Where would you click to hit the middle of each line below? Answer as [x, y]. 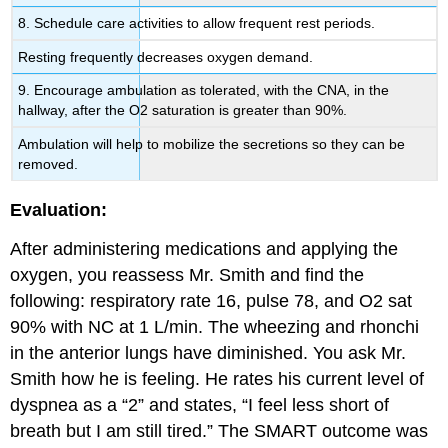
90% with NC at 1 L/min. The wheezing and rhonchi [215, 326]
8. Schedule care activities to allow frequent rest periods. [197, 23]
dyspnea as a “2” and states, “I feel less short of [200, 404]
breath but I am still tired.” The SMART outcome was [219, 430]
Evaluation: [59, 209]
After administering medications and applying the [204, 248]
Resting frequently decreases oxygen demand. [166, 56]
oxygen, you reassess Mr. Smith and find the [187, 274]
